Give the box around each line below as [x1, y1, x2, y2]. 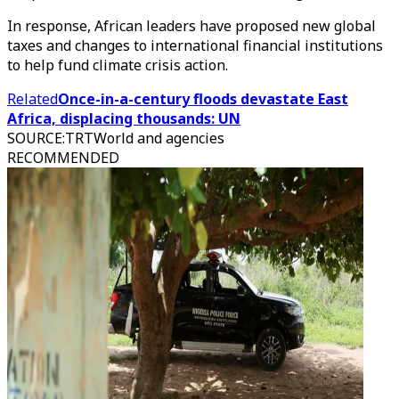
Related [7, 89, 58, 109]
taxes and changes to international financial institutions [7, 36, 383, 55]
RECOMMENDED [7, 148, 119, 167]
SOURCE [7, 128, 62, 148]
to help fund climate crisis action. [7, 55, 228, 75]
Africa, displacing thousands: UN [7, 109, 240, 128]
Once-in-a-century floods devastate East [58, 89, 348, 109]
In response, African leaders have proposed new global [7, 16, 376, 36]
